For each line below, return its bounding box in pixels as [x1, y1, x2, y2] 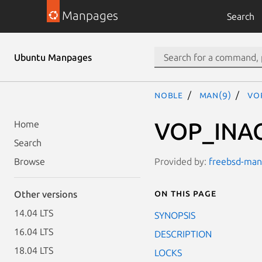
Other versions [14, 189, 77, 199]
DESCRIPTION [154, 228, 212, 239]
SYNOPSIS [154, 209, 195, 220]
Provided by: [154, 156, 209, 167]
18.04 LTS [14, 245, 53, 256]
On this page [154, 187, 216, 198]
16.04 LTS [14, 226, 53, 237]
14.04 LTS [14, 208, 53, 218]
